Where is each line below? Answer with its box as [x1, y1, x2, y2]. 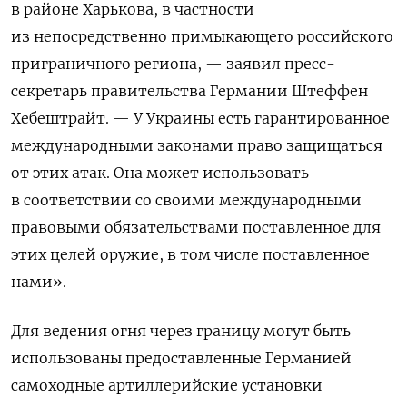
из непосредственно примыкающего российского [11, 26, 393, 45]
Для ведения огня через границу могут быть [11, 321, 351, 340]
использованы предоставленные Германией [11, 348, 352, 367]
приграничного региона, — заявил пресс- [11, 54, 335, 73]
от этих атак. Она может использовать [11, 163, 309, 182]
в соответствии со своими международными [11, 190, 362, 209]
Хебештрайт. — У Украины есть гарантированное [11, 108, 390, 127]
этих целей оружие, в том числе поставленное [11, 244, 370, 263]
